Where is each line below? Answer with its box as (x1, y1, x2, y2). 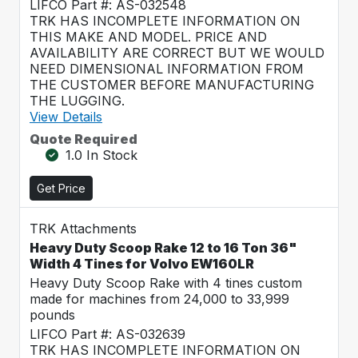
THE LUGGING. (30, 93, 125, 109)
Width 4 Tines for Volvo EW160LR (30, 256, 254, 272)
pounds (30, 307, 75, 323)
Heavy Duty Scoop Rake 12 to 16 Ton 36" (30, 240, 297, 256)
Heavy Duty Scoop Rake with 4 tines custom (30, 275, 302, 291)
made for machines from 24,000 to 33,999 (30, 291, 289, 307)
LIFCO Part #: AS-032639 (30, 326, 185, 342)
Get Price (37, 181, 86, 195)
